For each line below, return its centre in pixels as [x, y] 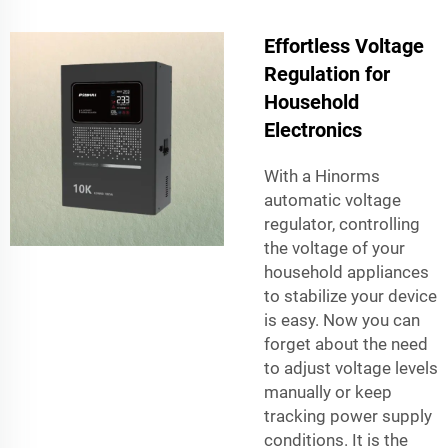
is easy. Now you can [342, 319]
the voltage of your [334, 247]
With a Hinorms [322, 175]
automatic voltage [332, 199]
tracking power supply [348, 415]
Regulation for [327, 73]
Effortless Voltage [344, 45]
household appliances [346, 271]
